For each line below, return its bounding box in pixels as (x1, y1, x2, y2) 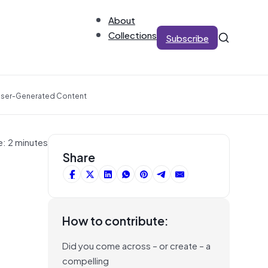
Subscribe (166, 30, 209, 45)
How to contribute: (62, 211, 169, 230)
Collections (108, 27, 157, 42)
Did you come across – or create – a (62, 237, 211, 252)
